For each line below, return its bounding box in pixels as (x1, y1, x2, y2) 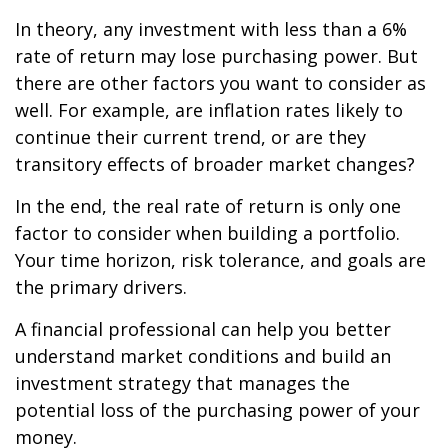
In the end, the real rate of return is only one (15, 194, 401, 219)
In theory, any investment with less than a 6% (15, 17, 407, 42)
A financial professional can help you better (15, 317, 391, 342)
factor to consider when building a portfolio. (15, 221, 400, 246)
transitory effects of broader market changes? (15, 152, 415, 177)
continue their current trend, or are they (15, 125, 366, 150)
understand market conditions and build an (15, 344, 391, 369)
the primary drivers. (15, 275, 187, 300)
